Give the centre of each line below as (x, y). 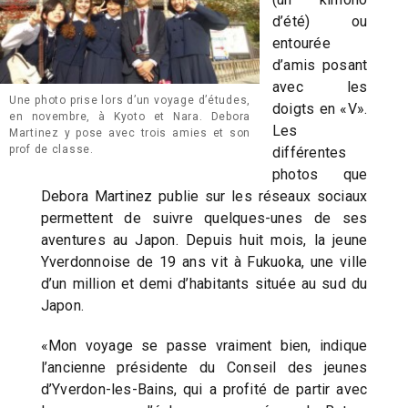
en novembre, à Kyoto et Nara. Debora (130, 116)
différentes (310, 153)
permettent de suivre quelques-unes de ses (204, 219)
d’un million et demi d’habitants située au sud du (204, 284)
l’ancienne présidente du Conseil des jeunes (204, 368)
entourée (301, 44)
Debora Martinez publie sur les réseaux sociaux (204, 197)
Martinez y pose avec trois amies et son (130, 133)
